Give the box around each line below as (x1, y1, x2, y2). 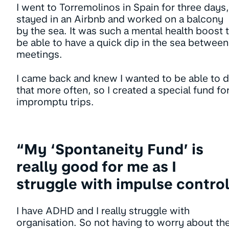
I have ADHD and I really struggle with (16, 205, 190, 217)
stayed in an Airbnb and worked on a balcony (16, 13, 226, 25)
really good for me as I (16, 158, 176, 175)
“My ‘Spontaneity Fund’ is (16, 141, 203, 158)
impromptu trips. (16, 96, 94, 108)
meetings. (16, 49, 62, 60)
